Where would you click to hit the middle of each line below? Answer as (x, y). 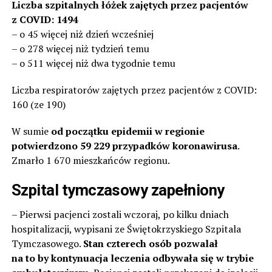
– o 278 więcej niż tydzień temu (80, 48)
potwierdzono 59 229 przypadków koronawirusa (124, 145)
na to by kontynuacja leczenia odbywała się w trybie (132, 258)
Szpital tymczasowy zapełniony (118, 190)
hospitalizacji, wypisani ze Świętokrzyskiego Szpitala (126, 229)
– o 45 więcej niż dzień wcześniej (82, 34)
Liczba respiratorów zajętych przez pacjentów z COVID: (134, 90)
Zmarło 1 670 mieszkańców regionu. (90, 160)
